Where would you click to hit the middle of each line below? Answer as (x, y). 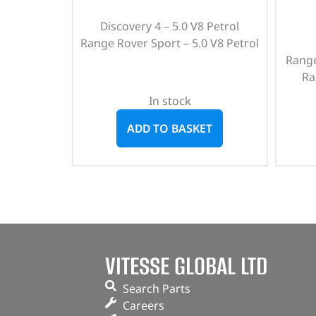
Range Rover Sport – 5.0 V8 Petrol (170, 43)
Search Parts (156, 288)
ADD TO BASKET (170, 129)
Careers (143, 305)
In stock (170, 101)
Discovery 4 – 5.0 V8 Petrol (170, 26)
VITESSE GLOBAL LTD (186, 266)
